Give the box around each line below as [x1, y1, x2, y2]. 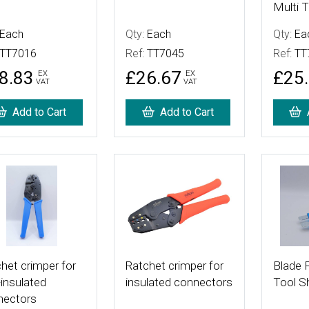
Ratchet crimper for [125, 258, 223, 272]
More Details [124, 166, 186, 179]
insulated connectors [125, 275, 232, 289]
